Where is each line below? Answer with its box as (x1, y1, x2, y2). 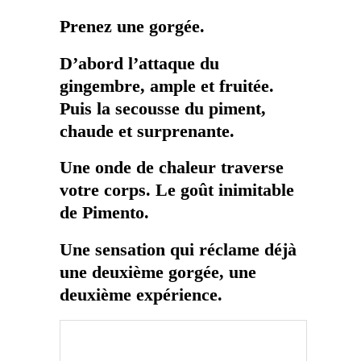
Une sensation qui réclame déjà (60, 239, 297, 259)
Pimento (82, 203, 144, 223)
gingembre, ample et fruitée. (60, 76, 274, 96)
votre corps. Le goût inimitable (60, 180, 294, 201)
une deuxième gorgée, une (60, 262, 256, 282)
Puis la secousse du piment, (60, 98, 266, 118)
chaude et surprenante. (60, 121, 234, 141)
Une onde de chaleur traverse (60, 158, 284, 178)
